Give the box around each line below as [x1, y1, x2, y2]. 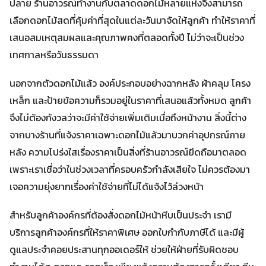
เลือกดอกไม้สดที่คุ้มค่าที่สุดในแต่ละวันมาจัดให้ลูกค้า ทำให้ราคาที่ [9, 12, 255, 27]
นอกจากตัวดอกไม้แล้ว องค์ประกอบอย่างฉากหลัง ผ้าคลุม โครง [9, 76, 251, 91]
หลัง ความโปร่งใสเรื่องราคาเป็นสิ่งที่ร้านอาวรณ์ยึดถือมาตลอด [9, 145, 246, 160]
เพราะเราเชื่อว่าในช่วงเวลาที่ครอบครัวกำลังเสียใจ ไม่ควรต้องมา [9, 162, 250, 177]
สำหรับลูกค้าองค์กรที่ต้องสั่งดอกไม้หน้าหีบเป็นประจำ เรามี [9, 208, 232, 223]
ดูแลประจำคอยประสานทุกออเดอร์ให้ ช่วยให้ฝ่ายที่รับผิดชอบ [9, 242, 239, 257]
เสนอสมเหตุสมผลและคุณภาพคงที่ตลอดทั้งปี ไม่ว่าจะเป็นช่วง [9, 30, 244, 45]
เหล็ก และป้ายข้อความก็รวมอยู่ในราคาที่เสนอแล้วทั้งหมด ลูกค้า [9, 93, 251, 108]
